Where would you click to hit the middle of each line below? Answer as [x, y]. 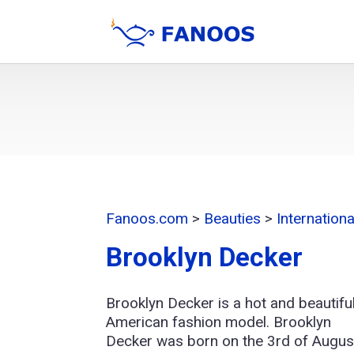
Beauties [233, 219]
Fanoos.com [147, 219]
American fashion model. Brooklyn [219, 322]
